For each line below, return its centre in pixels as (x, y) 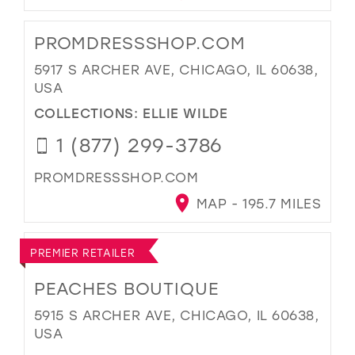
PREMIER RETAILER (83, 252)
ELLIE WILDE (185, 113)
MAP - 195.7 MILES (257, 203)
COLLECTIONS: (88, 113)
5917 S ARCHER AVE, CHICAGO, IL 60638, (176, 69)
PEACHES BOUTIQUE (126, 289)
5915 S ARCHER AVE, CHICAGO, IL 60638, (176, 315)
